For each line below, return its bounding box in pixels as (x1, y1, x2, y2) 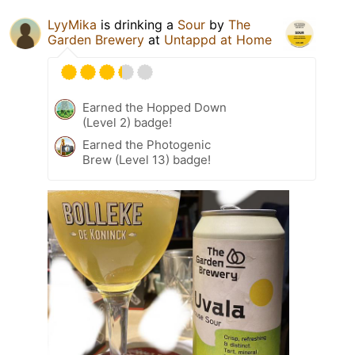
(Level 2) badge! (82, 115, 172, 131)
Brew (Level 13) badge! (82, 152, 211, 168)
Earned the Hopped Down (82, 100, 227, 116)
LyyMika (48, 17, 97, 33)
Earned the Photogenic (82, 137, 211, 153)
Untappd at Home (164, 32, 272, 48)
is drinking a (97, 17, 177, 33)
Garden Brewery (48, 32, 144, 48)
